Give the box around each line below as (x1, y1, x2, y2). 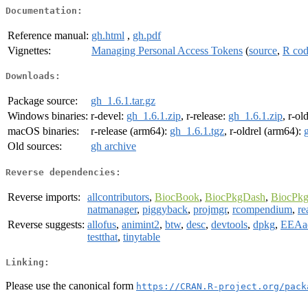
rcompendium (232, 203, 292, 215)
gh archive (91, 140, 136, 153)
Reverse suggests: (8, 218, 85, 230)
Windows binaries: (8, 110, 88, 122)
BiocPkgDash (205, 190, 265, 203)
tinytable (123, 230, 160, 243)
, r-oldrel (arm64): (224, 125, 304, 137)
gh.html (91, 29, 124, 41)
